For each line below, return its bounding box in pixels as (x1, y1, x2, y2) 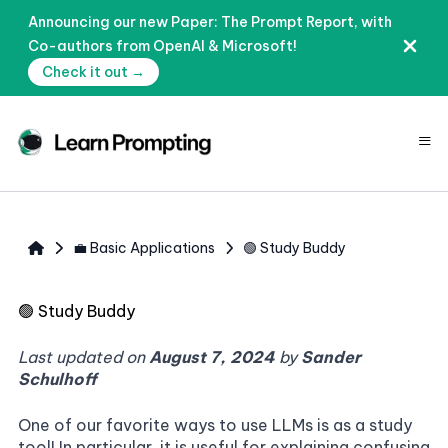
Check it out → (42, 63, 145, 81)
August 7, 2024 (149, 347, 275, 367)
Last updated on (18, 347, 149, 367)
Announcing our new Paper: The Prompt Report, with (28, 13, 392, 31)
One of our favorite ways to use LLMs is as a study (18, 415, 412, 435)
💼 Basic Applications (72, 239, 215, 257)
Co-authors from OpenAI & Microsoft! (28, 37, 297, 55)
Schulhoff (18, 369, 97, 389)
